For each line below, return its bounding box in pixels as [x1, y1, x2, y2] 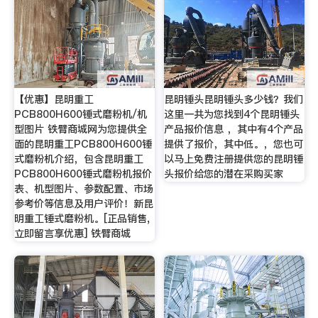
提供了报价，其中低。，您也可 [164, 136, 304, 151]
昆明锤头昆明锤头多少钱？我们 [164, 92, 304, 106]
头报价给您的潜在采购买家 [164, 166, 284, 181]
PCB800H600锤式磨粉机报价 [13, 166, 152, 181]
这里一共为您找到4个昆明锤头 [164, 106, 300, 121]
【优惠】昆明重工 [13, 92, 94, 106]
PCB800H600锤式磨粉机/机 [13, 106, 147, 121]
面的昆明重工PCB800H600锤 [13, 136, 152, 151]
